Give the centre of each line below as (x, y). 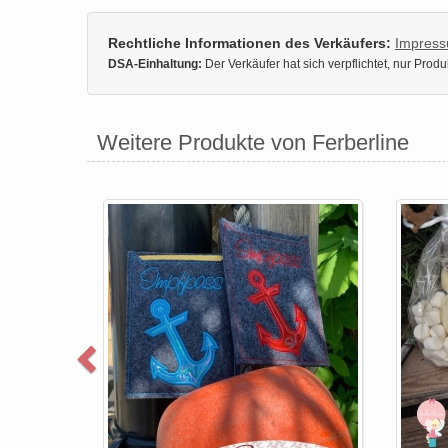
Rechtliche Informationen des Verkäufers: (249, 42)
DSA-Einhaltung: (155, 63)
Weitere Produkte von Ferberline (253, 142)
